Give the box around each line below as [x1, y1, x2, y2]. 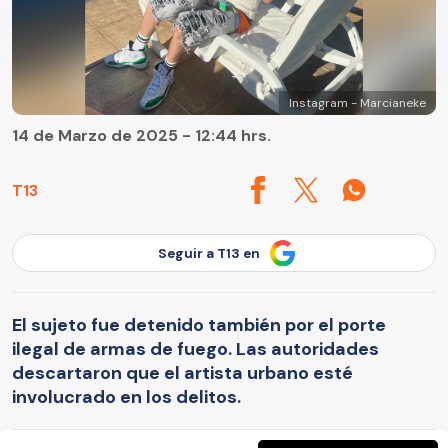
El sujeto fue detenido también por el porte [12, 312, 386, 337]
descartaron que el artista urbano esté [12, 360, 353, 385]
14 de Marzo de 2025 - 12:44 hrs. [12, 125, 271, 147]
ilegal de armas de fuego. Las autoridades [12, 336, 379, 361]
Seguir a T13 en [158, 244, 260, 262]
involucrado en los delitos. [12, 384, 241, 409]
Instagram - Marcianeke [289, 95, 426, 112]
